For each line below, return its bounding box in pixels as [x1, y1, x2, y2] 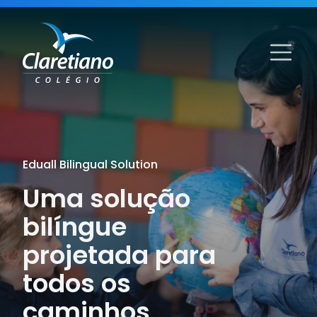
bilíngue [23, 208, 127, 245]
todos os [23, 265, 131, 301]
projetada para [23, 236, 216, 273]
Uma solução [23, 180, 190, 217]
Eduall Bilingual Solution [23, 156, 158, 173]
